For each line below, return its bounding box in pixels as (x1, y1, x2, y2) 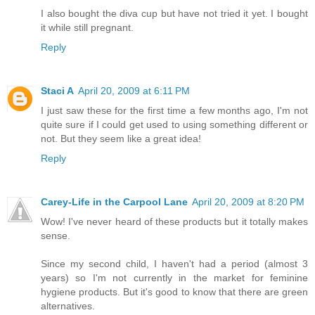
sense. (41, 229, 70, 241)
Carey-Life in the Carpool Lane (41, 195, 188, 207)
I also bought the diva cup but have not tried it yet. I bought (41, 7, 308, 19)
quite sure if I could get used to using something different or (41, 118, 308, 130)
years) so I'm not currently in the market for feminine (41, 271, 308, 283)
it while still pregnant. (41, 21, 134, 33)
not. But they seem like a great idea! (41, 132, 201, 144)
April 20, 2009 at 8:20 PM (192, 195, 304, 207)
